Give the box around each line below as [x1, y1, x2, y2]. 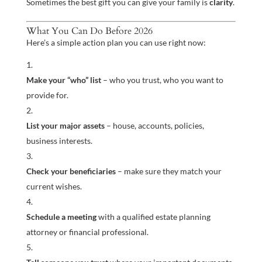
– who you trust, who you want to [101, 75, 223, 85]
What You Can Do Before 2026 [26, 25, 153, 38]
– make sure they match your [115, 166, 222, 177]
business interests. [26, 136, 92, 146]
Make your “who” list [26, 75, 101, 85]
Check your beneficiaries [26, 166, 116, 177]
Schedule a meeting [26, 212, 96, 222]
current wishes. [26, 181, 82, 192]
